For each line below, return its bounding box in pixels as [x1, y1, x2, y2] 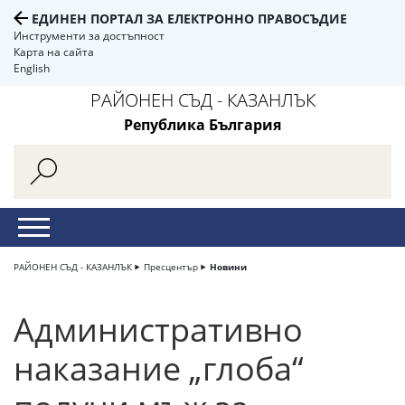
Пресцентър [144, 260, 198, 273]
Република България [124, 115, 281, 135]
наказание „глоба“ [14, 346, 304, 391]
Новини [210, 260, 247, 273]
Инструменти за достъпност [14, 28, 165, 43]
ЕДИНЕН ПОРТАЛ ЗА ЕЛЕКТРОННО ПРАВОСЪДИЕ [32, 10, 347, 27]
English [14, 61, 50, 76]
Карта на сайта [14, 44, 94, 60]
